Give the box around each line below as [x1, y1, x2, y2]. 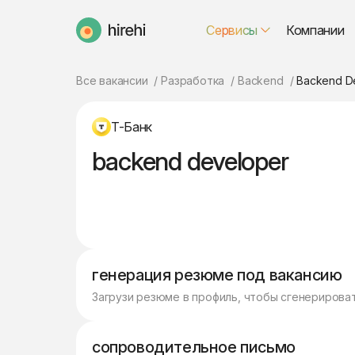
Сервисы [206, 22, 258, 38]
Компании [286, 22, 345, 38]
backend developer [92, 146, 288, 177]
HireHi [75, 29, 110, 45]
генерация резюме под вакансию [92, 265, 342, 284]
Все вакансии [76, 74, 148, 87]
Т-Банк [111, 119, 153, 135]
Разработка [161, 74, 225, 87]
